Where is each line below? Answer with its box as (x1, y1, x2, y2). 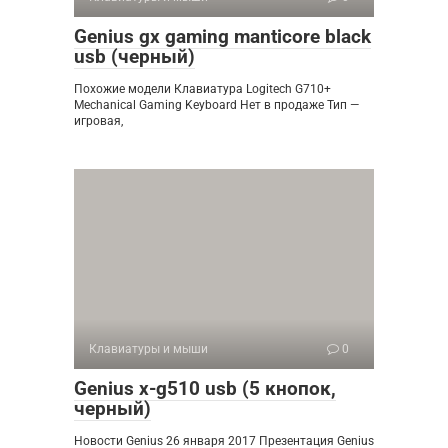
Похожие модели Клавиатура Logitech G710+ (74, 81, 331, 96)
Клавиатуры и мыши (89, 341, 208, 356)
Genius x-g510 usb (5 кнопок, (74, 376, 336, 400)
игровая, (74, 113, 123, 128)
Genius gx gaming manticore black (74, 24, 371, 48)
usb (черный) (74, 44, 195, 68)
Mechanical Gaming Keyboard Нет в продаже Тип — (74, 97, 359, 112)
